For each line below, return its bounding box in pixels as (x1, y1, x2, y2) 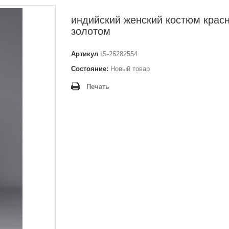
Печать (86, 83, 109, 90)
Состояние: (71, 65, 108, 73)
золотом (71, 26, 110, 37)
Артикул (71, 50, 98, 58)
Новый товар (110, 65, 150, 73)
